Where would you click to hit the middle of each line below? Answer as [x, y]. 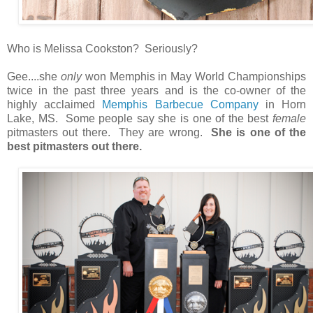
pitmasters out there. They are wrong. [109, 132]
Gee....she [34, 76]
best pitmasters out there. [77, 146]
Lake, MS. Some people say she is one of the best [140, 118]
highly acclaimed [55, 104]
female [289, 118]
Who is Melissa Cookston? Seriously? [105, 48]
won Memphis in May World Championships [194, 76]
